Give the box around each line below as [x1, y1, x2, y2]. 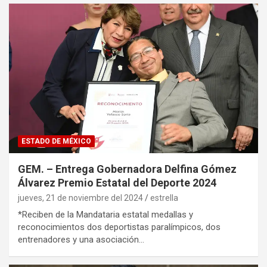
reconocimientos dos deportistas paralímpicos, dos [18, 221, 221, 232]
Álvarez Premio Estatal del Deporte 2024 [18, 176, 216, 189]
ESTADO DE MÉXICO [21, 136, 91, 145]
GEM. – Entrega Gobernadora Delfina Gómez [18, 162, 237, 175]
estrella [150, 193, 178, 203]
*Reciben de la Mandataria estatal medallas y [18, 209, 193, 220]
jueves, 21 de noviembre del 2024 [18, 193, 143, 203]
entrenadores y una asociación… [18, 234, 144, 245]
